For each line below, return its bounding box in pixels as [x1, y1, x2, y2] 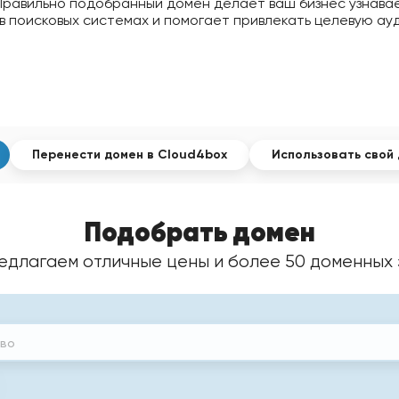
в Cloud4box [142, 147, 227, 162]
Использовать [271, 147, 361, 162]
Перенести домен [31, 147, 143, 162]
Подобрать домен [84, 215, 315, 249]
